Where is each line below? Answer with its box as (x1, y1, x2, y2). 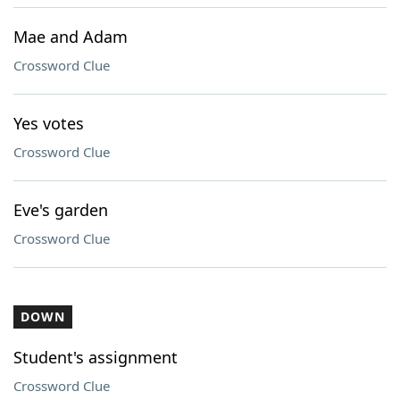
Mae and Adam (13, 26, 128, 47)
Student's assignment (13, 346, 178, 368)
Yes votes (13, 112, 84, 134)
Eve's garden (13, 199, 108, 221)
